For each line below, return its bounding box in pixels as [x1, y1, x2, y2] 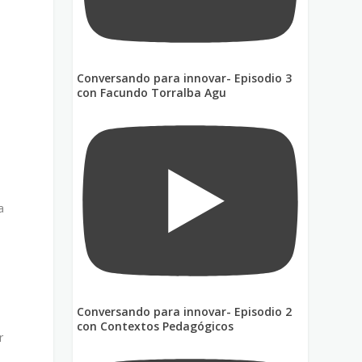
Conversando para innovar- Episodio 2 [77, 303, 293, 319]
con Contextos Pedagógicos [77, 318, 234, 334]
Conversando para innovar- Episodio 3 [77, 69, 293, 86]
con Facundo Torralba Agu [77, 84, 227, 100]
